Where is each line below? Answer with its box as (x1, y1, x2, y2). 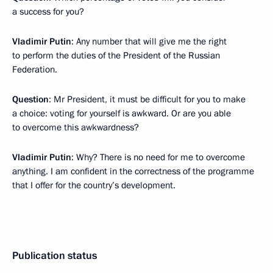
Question (12, 93, 49, 105)
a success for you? (12, 5, 84, 18)
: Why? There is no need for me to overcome (71, 151, 245, 163)
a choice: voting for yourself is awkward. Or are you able (12, 107, 231, 119)
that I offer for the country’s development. (12, 179, 175, 191)
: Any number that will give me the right (71, 35, 227, 48)
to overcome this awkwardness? (12, 121, 139, 133)
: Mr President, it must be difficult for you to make (49, 93, 246, 105)
